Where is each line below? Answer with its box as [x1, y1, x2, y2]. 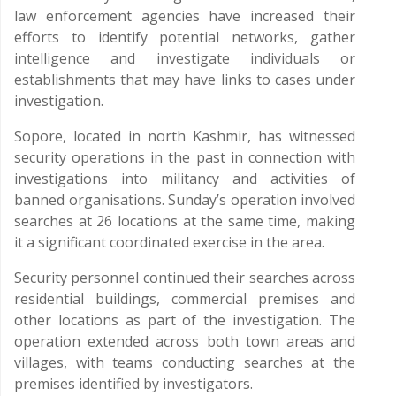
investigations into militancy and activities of [14, 169, 355, 188]
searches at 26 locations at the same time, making [14, 211, 355, 231]
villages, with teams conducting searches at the [14, 353, 355, 372]
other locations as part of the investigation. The [14, 310, 355, 330]
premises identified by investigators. [14, 374, 253, 393]
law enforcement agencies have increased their [14, 6, 355, 26]
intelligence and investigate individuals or [14, 49, 355, 68]
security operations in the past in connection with [14, 148, 355, 167]
